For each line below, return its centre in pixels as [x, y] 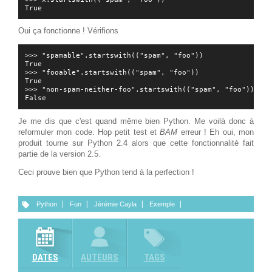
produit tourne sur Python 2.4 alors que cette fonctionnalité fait [136, 143]
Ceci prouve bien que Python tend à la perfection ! [106, 173]
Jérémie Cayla [115, 204]
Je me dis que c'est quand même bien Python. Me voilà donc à [136, 121]
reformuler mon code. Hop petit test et [89, 132]
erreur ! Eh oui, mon [216, 132]
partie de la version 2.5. [59, 154]
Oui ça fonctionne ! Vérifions [68, 31]
